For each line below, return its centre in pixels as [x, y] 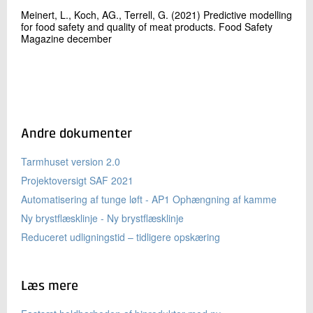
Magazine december [66, 38]
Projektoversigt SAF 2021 [77, 180]
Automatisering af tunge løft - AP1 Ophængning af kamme [149, 199]
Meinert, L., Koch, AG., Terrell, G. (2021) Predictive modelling [156, 15]
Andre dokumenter [77, 134]
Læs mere [50, 286]
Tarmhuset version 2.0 [71, 161]
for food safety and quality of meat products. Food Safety [147, 27]
